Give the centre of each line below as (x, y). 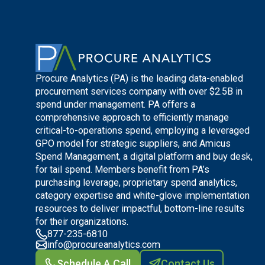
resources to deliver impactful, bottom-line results (140, 209)
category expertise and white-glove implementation (143, 196)
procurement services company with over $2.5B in (139, 92)
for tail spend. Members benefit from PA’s (122, 170)
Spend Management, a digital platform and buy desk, (144, 157)
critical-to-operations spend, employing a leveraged (143, 131)
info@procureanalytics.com (104, 245)
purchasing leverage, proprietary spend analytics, (136, 183)
